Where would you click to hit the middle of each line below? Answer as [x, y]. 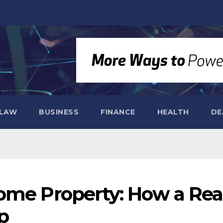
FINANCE [118, 112]
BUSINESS [59, 112]
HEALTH [173, 112]
